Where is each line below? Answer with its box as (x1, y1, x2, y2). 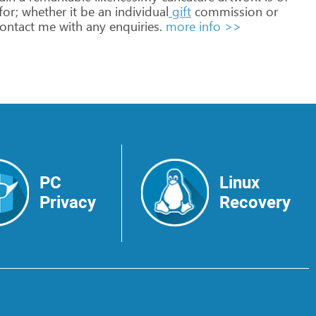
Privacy (39, 193, 96, 212)
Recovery (219, 193, 291, 212)
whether (18, 3, 66, 20)
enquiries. (106, 18, 162, 35)
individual (111, 3, 169, 20)
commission (191, 3, 262, 20)
